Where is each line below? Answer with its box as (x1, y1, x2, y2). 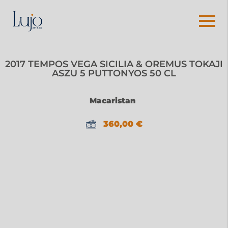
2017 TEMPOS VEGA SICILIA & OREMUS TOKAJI (5, 58, 223, 70)
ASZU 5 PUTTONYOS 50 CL (52, 67, 176, 79)
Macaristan (90, 95, 136, 105)
